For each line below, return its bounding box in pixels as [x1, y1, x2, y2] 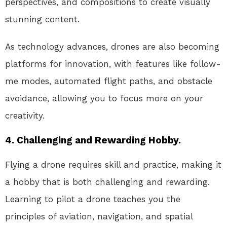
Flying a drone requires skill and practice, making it [5, 160, 221, 170]
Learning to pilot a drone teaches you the [5, 194, 180, 205]
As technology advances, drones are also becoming [5, 42, 219, 52]
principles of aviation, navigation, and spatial [5, 211, 193, 222]
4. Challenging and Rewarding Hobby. [5, 134, 181, 146]
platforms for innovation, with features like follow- [5, 59, 221, 69]
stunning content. [5, 14, 80, 25]
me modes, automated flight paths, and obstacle [5, 76, 212, 87]
